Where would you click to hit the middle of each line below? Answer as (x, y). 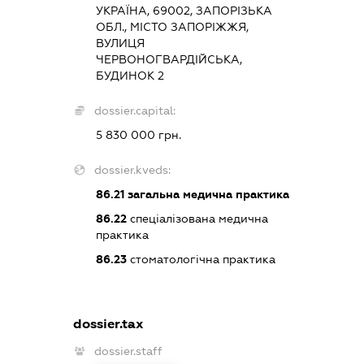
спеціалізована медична (197, 218)
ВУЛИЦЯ (120, 43)
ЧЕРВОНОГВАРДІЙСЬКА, (169, 59)
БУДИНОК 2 (130, 75)
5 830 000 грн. (138, 134)
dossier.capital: (134, 110)
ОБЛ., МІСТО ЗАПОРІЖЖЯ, (172, 26)
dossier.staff (128, 351)
